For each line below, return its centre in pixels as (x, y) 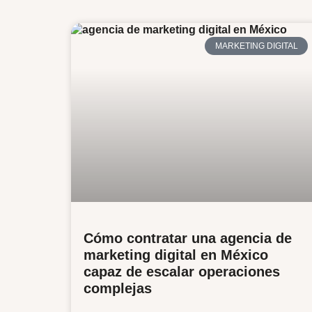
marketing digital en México (176, 255)
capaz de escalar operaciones (182, 271)
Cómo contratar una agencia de (188, 238)
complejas (118, 288)
